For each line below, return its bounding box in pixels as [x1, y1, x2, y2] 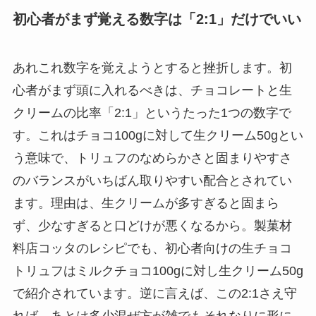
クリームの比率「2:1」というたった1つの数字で [12, 105, 291, 120]
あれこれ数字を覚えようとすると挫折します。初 [12, 60, 292, 75]
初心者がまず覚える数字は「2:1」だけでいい [12, 11, 301, 27]
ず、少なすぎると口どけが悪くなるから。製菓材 [12, 218, 292, 233]
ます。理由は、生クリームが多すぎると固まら [12, 195, 279, 210]
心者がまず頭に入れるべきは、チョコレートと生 [12, 83, 292, 97]
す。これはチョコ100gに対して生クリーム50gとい [12, 128, 303, 142]
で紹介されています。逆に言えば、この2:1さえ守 [12, 286, 297, 300]
